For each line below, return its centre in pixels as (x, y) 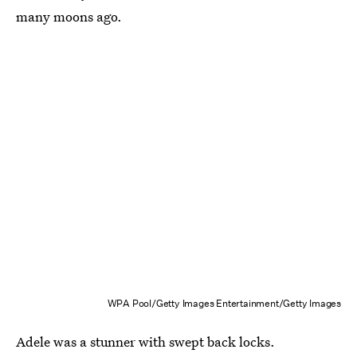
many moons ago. (69, 16)
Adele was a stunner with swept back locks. (145, 342)
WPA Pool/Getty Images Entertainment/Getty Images (224, 304)
